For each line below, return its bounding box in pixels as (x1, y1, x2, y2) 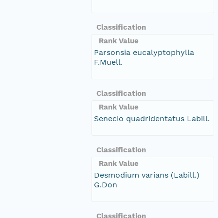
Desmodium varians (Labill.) (94, 170, 200, 180)
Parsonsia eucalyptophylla (94, 47, 194, 57)
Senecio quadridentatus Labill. (94, 113, 210, 123)
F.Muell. (94, 57, 123, 67)
